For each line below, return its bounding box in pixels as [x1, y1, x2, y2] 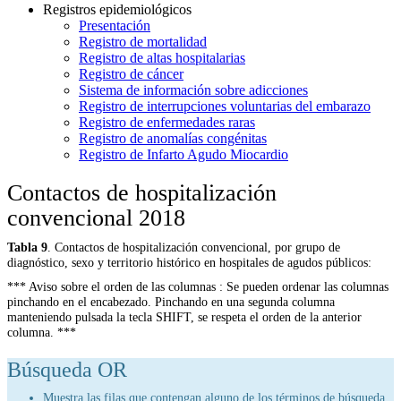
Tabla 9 [7, 239, 47, 254]
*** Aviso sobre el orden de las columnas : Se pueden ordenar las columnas [7, 278, 388, 294]
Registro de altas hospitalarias [79, 49, 245, 65]
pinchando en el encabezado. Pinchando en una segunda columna [7, 294, 335, 309]
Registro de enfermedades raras [79, 114, 255, 130]
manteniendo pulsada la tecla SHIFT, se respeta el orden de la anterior [7, 309, 362, 324]
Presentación [79, 17, 150, 33]
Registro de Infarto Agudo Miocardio [79, 146, 288, 162]
